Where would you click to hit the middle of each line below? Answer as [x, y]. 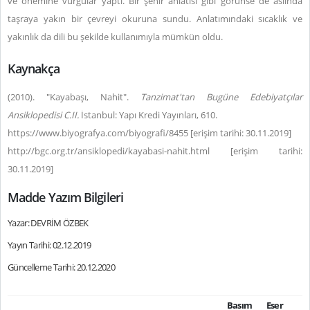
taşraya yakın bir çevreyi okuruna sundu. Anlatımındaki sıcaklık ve [155, 19]
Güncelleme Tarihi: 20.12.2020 [62, 267]
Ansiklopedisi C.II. [43, 115]
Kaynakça [34, 69]
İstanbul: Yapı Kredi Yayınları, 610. [148, 115]
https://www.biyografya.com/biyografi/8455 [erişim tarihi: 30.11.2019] [149, 133]
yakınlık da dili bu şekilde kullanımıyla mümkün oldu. [115, 37]
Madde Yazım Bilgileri [65, 197]
